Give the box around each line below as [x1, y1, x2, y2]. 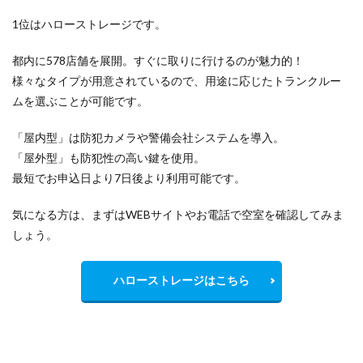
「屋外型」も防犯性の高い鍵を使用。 [12, 150, 205, 164]
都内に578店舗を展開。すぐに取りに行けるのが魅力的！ [12, 53, 304, 67]
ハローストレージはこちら [113, 272, 250, 287]
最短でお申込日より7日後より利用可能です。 [12, 170, 246, 185]
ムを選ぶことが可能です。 [12, 93, 148, 108]
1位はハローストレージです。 [12, 16, 166, 31]
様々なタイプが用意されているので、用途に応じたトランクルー [12, 73, 341, 88]
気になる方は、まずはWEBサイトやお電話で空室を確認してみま [12, 207, 344, 221]
